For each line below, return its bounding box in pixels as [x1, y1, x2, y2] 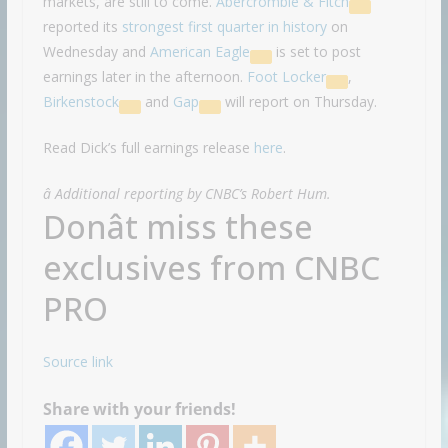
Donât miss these [42, 205, 313, 249]
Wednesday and [42, 42, 150, 62]
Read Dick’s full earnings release [42, 138, 254, 158]
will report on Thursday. [220, 92, 377, 112]
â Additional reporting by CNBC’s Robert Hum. [42, 184, 331, 204]
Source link [42, 352, 113, 372]
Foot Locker [246, 67, 326, 87]
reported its [42, 17, 122, 37]
